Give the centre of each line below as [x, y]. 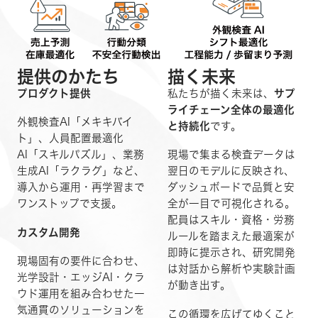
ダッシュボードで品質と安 [231, 187]
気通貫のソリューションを [81, 310]
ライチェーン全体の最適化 [231, 109]
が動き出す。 [199, 285]
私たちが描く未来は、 [221, 93]
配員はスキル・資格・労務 [231, 220]
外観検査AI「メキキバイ [75, 122]
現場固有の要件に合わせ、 [81, 261]
